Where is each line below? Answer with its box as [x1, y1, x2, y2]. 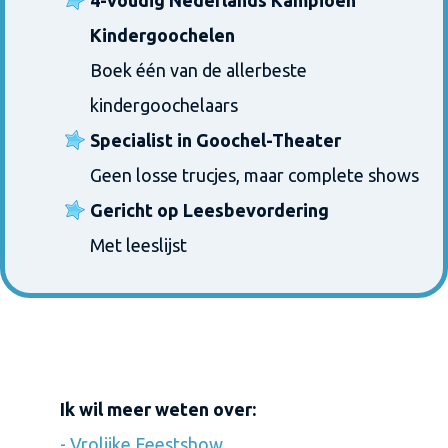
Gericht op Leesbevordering [90, 200, 329, 220]
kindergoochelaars [90, 95, 238, 115]
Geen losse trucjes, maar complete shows [90, 165, 419, 185]
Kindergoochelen [90, 25, 235, 45]
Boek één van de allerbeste [90, 60, 307, 80]
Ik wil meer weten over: [60, 399, 256, 419]
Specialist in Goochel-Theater [90, 130, 341, 150]
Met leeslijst [90, 235, 187, 255]
